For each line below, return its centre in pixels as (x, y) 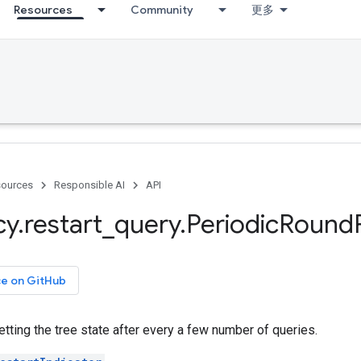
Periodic (232, 224)
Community (162, 10)
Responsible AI (89, 185)
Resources (43, 10)
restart (63, 224)
